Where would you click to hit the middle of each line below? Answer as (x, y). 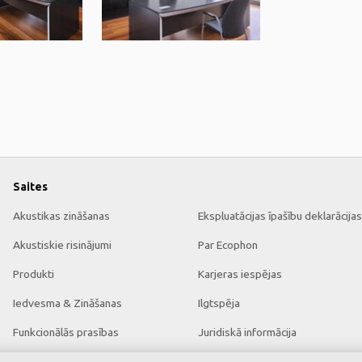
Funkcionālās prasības (66, 332)
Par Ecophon (228, 245)
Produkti (34, 274)
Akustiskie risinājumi (62, 245)
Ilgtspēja (219, 303)
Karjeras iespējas (240, 274)
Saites (30, 187)
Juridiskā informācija (247, 332)
